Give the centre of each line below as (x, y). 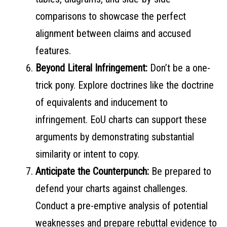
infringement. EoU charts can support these (121, 120)
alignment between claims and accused (113, 34)
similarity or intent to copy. (87, 154)
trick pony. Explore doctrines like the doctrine (125, 85)
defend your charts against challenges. (111, 189)
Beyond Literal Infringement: (93, 68)
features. (53, 51)
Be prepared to (181, 172)
